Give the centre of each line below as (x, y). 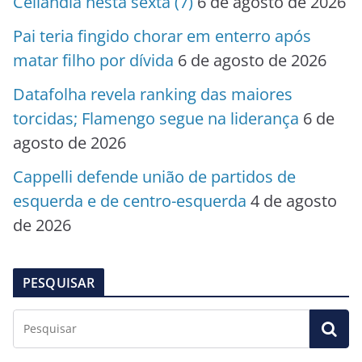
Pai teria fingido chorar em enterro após (162, 36)
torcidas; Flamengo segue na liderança (156, 119)
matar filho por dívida (93, 61)
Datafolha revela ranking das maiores (153, 95)
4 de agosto (294, 201)
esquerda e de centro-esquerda (130, 201)
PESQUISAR (59, 283)
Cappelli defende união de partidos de (154, 177)
